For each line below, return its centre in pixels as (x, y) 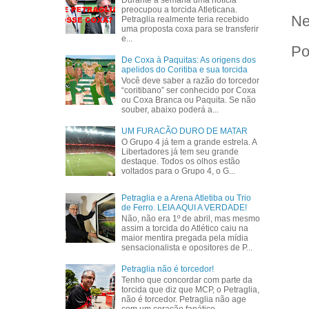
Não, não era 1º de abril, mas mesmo (191, 219)
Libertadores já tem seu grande (180, 152)
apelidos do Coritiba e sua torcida (185, 69)
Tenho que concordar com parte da (187, 280)
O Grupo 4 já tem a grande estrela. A (189, 142)
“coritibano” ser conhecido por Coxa (189, 91)
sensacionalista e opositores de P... (187, 248)
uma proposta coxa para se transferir (190, 29)
